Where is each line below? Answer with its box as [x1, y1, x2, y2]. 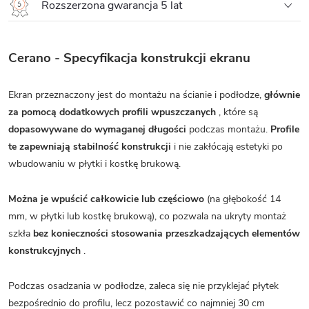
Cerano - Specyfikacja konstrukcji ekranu [8, 48, 250, 67]
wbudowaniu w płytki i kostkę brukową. [8, 157, 181, 170]
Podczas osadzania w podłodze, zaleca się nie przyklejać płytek [8, 279, 279, 292]
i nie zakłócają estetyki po [171, 139, 283, 153]
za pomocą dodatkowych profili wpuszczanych [8, 105, 216, 119]
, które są [216, 105, 258, 119]
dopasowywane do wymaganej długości [8, 122, 186, 136]
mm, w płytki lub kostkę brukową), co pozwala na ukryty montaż [8, 209, 286, 223]
